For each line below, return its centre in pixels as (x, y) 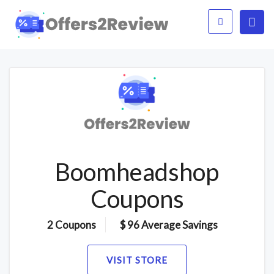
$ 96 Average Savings (169, 224)
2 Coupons (72, 224)
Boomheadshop (137, 172)
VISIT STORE (137, 260)
